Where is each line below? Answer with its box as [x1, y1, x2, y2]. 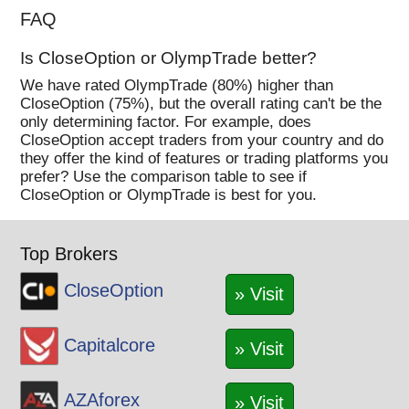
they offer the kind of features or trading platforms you [20, 150, 389, 168]
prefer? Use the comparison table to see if [20, 168, 308, 186]
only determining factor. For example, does [20, 113, 312, 131]
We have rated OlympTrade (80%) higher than [20, 77, 334, 95]
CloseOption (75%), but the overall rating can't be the [20, 95, 383, 113]
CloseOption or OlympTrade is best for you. [20, 186, 318, 204]
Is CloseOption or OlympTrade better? [20, 47, 318, 68]
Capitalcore [64, 334, 156, 355]
